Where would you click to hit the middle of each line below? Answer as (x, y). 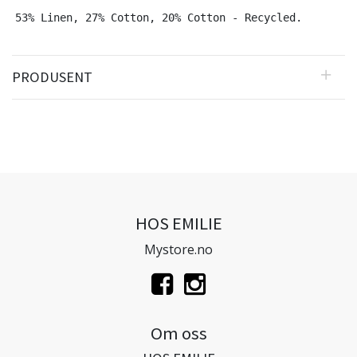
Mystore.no (178, 249)
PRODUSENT (52, 76)
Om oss (178, 333)
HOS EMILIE (178, 223)
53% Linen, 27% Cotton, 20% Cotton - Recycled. (159, 17)
